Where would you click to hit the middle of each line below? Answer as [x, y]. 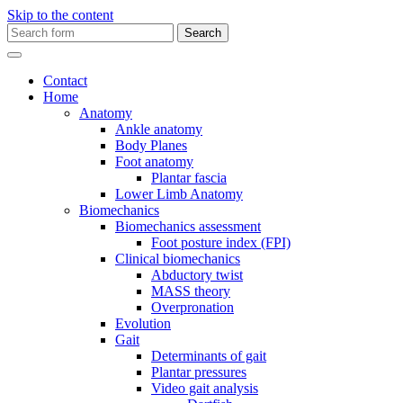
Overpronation [193, 307]
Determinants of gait [209, 356]
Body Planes [151, 145]
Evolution [143, 323]
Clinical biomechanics [178, 259]
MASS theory [191, 291]
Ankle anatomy [159, 129]
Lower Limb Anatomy [179, 194]
